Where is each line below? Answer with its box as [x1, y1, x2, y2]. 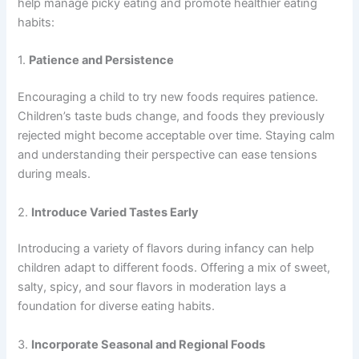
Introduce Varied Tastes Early [31, 204, 200, 220]
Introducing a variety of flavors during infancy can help [18, 241, 315, 256]
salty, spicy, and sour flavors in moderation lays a [18, 280, 287, 295]
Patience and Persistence [29, 53, 175, 68]
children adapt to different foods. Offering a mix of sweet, [18, 260, 331, 276]
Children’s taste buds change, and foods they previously [18, 109, 325, 124]
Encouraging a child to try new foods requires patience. [18, 90, 319, 105]
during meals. [18, 167, 91, 182]
